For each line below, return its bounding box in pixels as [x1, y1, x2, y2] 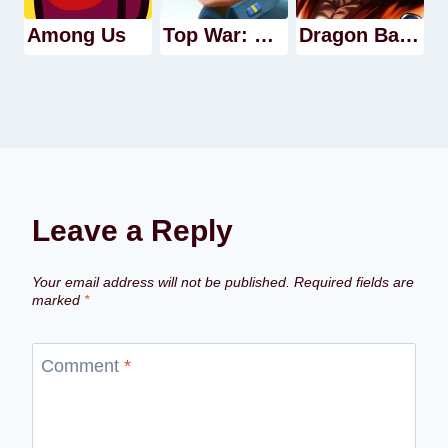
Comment [41, 355, 124, 376]
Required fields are [294, 274, 414, 291]
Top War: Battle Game [254, 24, 275, 47]
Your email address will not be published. [32, 274, 290, 291]
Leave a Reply [32, 214, 233, 248]
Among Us [27, 24, 127, 47]
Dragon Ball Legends [399, 24, 420, 47]
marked [32, 292, 84, 309]
